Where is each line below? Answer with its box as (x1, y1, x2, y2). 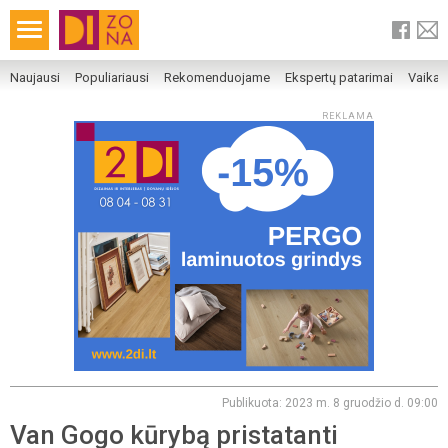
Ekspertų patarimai (285, 70, 393, 85)
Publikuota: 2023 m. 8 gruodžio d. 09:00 (222, 396, 438, 410)
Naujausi (10, 70, 60, 85)
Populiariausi (75, 70, 149, 85)
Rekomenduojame (164, 70, 270, 85)
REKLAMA (322, 111, 374, 121)
